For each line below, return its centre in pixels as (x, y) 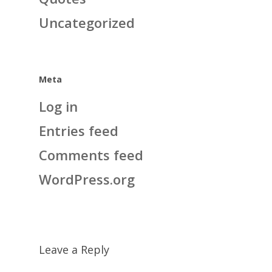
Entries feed (79, 131)
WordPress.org (87, 179)
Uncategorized (87, 22)
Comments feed (91, 155)
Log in (58, 106)
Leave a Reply (74, 249)
